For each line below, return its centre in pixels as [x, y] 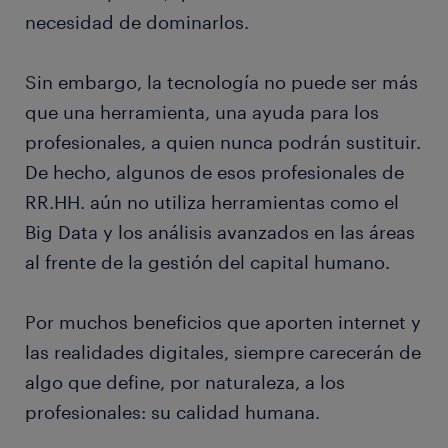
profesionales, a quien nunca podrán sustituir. [223, 142]
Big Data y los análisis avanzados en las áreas [220, 232]
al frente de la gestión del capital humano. [210, 262]
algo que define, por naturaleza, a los [185, 382]
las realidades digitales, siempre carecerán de [223, 352]
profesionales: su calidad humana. [175, 412]
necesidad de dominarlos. [139, 22]
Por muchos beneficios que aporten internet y [223, 322]
